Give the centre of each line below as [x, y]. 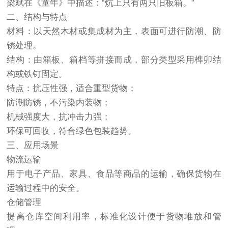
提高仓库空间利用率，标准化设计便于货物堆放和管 [114, 217]
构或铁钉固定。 [37, 74]
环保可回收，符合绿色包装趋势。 [72, 131]
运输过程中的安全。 [46, 188]
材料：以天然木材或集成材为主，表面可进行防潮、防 [114, 31]
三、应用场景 [33, 145]
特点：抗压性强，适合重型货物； [72, 88]
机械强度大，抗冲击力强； [59, 117]
